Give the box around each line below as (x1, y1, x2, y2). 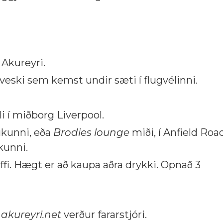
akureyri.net (1, 209, 61, 221)
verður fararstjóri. (61, 209, 147, 221)
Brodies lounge (53, 126, 129, 138)
